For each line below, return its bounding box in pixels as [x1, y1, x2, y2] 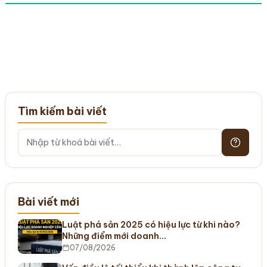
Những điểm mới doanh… [61, 231, 166, 242]
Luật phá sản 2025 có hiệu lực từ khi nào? [61, 219, 240, 231]
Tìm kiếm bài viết [17, 104, 107, 119]
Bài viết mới [17, 195, 79, 209]
